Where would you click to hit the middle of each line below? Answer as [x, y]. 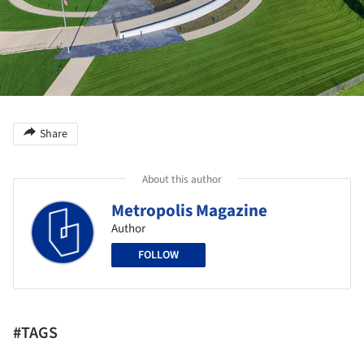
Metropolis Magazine [189, 211]
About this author [182, 179]
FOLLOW [158, 256]
